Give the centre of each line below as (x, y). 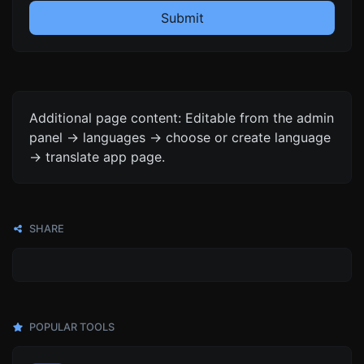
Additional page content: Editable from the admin (182, 118)
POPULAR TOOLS (71, 327)
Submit (182, 18)
